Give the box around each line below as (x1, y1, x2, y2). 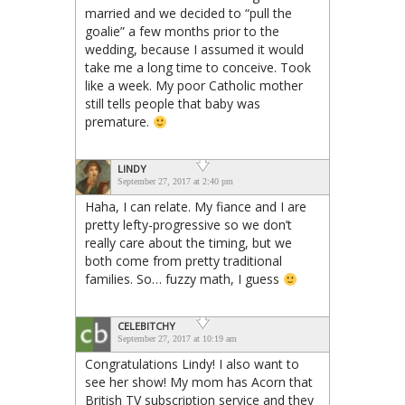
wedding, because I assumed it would (85, 41, 304, 59)
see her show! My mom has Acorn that (85, 373, 313, 391)
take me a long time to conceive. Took (85, 59, 311, 77)
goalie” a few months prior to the (85, 23, 279, 41)
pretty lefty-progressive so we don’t (85, 216, 292, 234)
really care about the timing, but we (85, 234, 292, 252)
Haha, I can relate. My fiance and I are (85, 198, 306, 216)
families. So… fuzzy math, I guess (85, 270, 283, 288)
